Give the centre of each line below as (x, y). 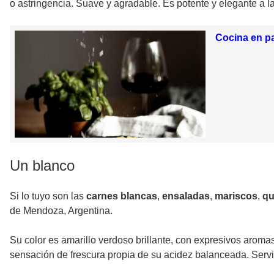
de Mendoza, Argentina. (61, 211)
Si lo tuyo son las (48, 196)
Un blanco (42, 166)
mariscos (236, 196)
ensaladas (186, 196)
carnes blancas (122, 196)
